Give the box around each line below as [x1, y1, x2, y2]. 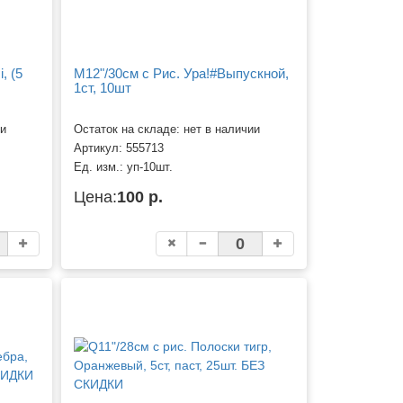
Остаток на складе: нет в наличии [74, 123, 261, 137]
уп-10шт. [127, 161, 174, 175]
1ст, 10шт [74, 79, 132, 95]
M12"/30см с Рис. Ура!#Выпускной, [74, 65, 290, 81]
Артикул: [74, 142, 127, 156]
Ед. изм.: [74, 161, 128, 175]
